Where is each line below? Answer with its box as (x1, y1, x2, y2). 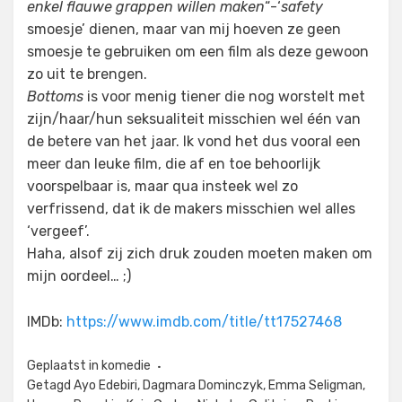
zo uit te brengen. (27, 66, 147, 83)
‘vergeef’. (27, 223, 90, 240)
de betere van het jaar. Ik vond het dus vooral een (27, 133, 361, 151)
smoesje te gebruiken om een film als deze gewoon (27, 43, 369, 61)
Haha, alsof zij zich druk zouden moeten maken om (27, 245, 372, 263)
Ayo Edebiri (74, 378, 137, 394)
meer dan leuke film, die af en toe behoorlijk (27, 155, 320, 173)
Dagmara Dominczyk (143, 378, 263, 394)
